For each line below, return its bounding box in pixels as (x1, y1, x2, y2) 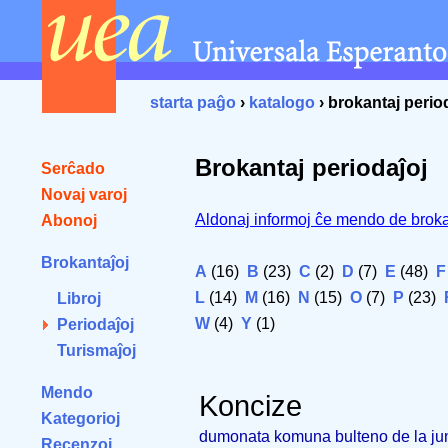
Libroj (57, 290, 101, 307)
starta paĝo (150, 94, 236, 111)
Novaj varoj (41, 186, 127, 203)
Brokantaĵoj (41, 254, 129, 271)
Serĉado (41, 160, 105, 177)
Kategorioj (41, 410, 120, 427)
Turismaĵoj (57, 342, 136, 359)
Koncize (199, 389, 302, 422)
